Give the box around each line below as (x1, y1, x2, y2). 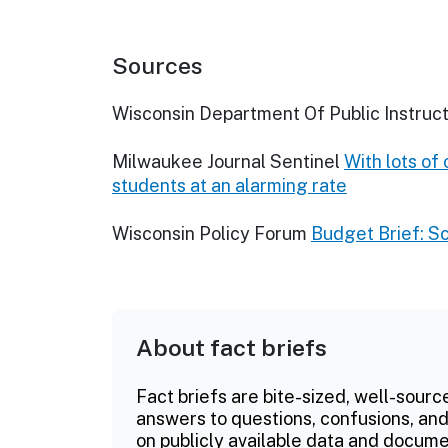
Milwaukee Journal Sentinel (112, 151, 340, 173)
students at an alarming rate (112, 175, 347, 197)
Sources (112, 52, 203, 80)
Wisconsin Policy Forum (112, 223, 307, 245)
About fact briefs (136, 334, 327, 362)
